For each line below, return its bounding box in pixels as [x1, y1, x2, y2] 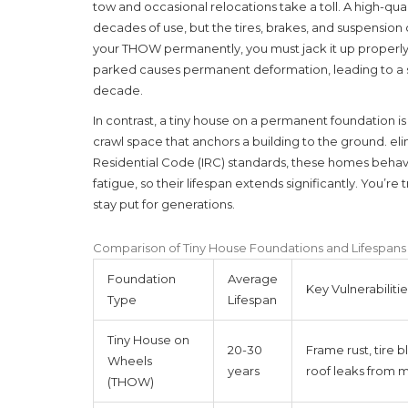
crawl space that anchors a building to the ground [93, 133, 384, 148]
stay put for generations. [93, 196, 235, 211]
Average [228, 270, 278, 286]
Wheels [107, 352, 152, 368]
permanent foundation [260, 112, 395, 127]
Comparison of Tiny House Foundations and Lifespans [93, 240, 406, 255]
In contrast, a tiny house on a [93, 112, 260, 127]
